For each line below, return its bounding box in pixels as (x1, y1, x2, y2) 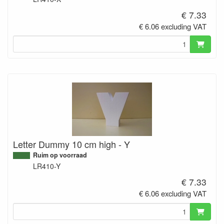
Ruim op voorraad (33, 150, 87, 160)
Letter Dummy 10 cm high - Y (13, 137, 130, 151)
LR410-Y (33, 161, 60, 171)
